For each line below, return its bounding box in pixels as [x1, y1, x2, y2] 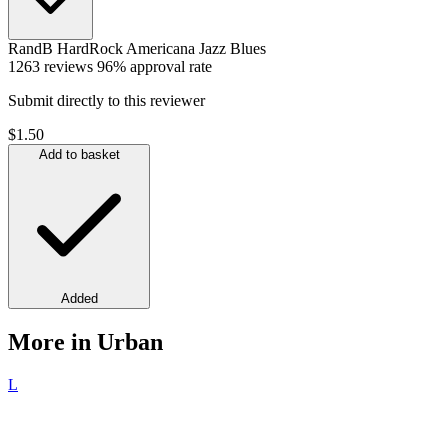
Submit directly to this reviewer [8, 91, 205, 109]
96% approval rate [97, 57, 212, 75]
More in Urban [8, 328, 163, 355]
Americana [126, 39, 195, 57]
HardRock [57, 39, 123, 57]
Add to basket [38, 146, 120, 162]
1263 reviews [8, 57, 93, 75]
